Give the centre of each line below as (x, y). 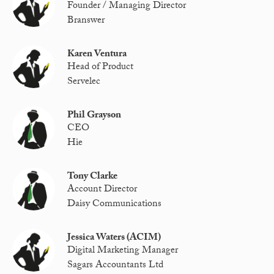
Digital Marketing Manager (123, 251)
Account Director (102, 190)
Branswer (86, 21)
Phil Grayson (94, 116)
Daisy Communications (115, 204)
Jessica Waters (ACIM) (114, 239)
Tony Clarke (93, 177)
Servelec (84, 82)
